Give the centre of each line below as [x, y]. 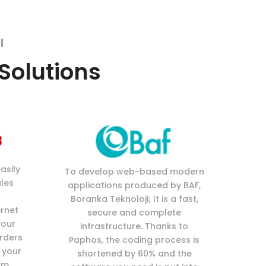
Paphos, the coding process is [134, 240]
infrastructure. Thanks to [134, 226]
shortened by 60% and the [134, 253]
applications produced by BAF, [134, 185]
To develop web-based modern [134, 171]
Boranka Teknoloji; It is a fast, [134, 199]
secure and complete [134, 212]
